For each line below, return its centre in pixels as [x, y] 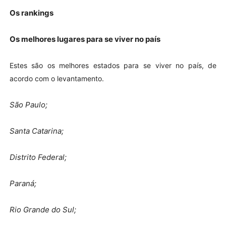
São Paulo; [28, 104]
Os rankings [31, 13]
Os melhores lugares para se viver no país [85, 39]
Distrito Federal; [38, 157]
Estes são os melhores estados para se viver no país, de [113, 65]
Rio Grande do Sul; [43, 209]
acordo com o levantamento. [56, 78]
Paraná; [23, 183]
